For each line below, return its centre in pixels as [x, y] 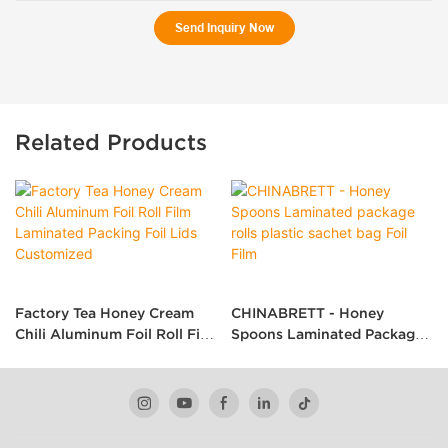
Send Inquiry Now [224, 27]
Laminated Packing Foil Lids [113, 355]
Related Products [111, 141]
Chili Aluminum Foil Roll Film [116, 334]
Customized [56, 376]
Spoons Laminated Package [326, 334]
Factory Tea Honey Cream [104, 313]
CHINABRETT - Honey [307, 313]
